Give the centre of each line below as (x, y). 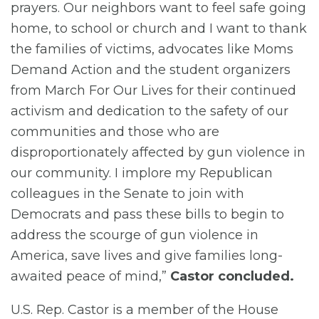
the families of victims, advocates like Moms (152, 49)
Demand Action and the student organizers (151, 70)
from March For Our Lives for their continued (153, 91)
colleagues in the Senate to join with (127, 194)
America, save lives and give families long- (147, 256)
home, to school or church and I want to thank (159, 29)
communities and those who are (115, 132)
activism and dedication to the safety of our (150, 111)
